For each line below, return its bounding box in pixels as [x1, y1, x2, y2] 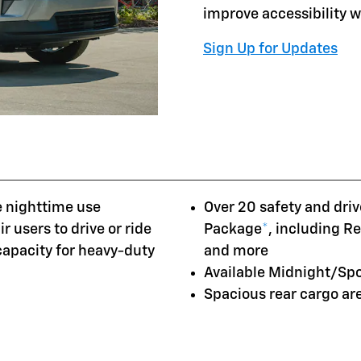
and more [204, 243, 268, 259]
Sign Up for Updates [203, 41, 338, 56]
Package [204, 222, 262, 237]
